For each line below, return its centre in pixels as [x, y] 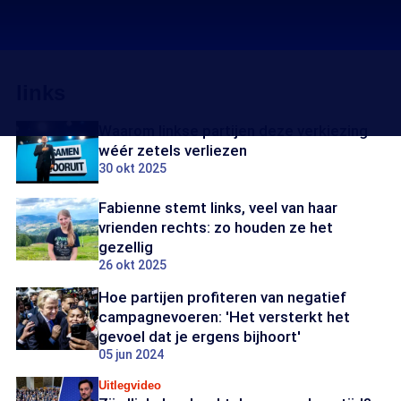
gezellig [126, 247]
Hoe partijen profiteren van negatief [222, 297]
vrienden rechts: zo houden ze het [216, 227]
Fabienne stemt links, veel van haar [218, 208]
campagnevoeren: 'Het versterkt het [224, 317]
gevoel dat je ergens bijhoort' [200, 337]
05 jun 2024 [131, 354]
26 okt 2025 [132, 265]
